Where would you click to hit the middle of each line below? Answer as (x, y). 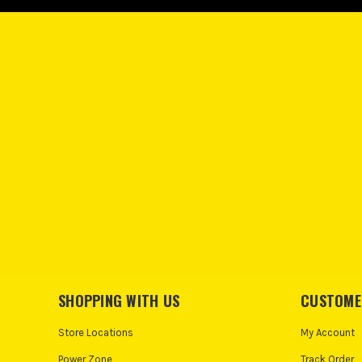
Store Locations (96, 332)
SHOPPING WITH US (119, 300)
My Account (328, 332)
